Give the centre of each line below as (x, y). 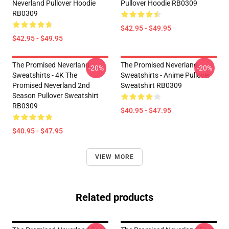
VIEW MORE (114, 157)
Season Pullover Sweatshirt (55, 96)
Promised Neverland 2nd (51, 85)
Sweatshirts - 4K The (45, 75)
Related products (114, 197)
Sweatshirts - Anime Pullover (166, 75)
